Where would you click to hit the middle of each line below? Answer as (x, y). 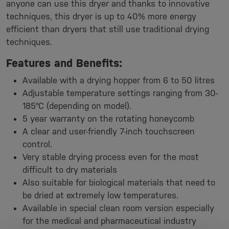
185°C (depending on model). (77, 106)
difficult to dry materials (70, 170)
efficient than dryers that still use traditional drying (108, 29)
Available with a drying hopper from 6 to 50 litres (119, 80)
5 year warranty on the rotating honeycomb (108, 119)
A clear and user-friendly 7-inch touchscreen (109, 131)
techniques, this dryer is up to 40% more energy (101, 16)
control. (37, 144)
